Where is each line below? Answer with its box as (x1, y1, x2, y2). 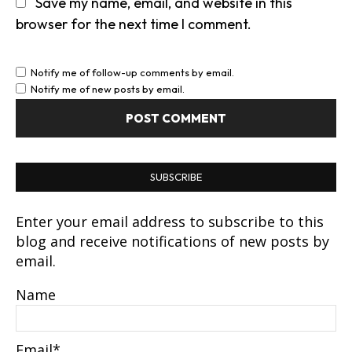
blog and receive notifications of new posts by (16, 232, 329, 251)
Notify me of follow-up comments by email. (31, 66, 234, 79)
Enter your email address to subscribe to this (16, 212, 324, 232)
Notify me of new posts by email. (31, 82, 185, 96)
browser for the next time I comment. (16, 15, 251, 34)
